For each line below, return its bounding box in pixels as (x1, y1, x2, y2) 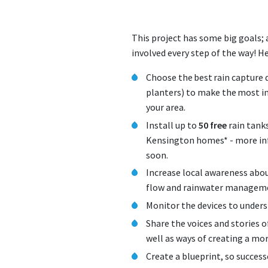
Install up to (146, 118, 199, 131)
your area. (146, 100, 187, 113)
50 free (199, 118, 227, 131)
